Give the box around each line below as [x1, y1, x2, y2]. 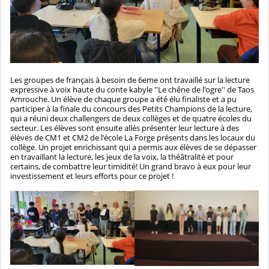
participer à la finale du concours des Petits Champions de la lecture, [10, 103, 252, 114]
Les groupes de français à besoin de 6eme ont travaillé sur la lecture [10, 74, 250, 85]
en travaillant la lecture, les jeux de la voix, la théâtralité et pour [10, 151, 234, 162]
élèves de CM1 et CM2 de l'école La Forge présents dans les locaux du [10, 131, 255, 143]
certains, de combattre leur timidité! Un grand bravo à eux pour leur [10, 160, 251, 172]
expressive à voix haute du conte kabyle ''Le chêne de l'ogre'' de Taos [10, 83, 254, 95]
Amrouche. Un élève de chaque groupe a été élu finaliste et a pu [10, 93, 237, 104]
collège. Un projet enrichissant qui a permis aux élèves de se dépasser [10, 141, 256, 153]
